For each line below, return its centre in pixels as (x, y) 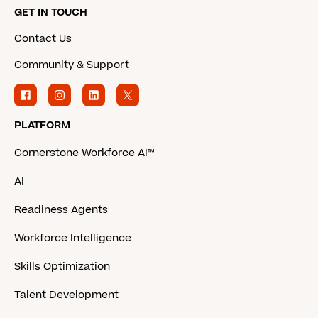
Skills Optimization (62, 267)
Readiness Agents (61, 210)
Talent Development (66, 295)
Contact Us (43, 39)
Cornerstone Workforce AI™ (84, 153)
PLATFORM (42, 126)
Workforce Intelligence (73, 238)
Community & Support (72, 65)
